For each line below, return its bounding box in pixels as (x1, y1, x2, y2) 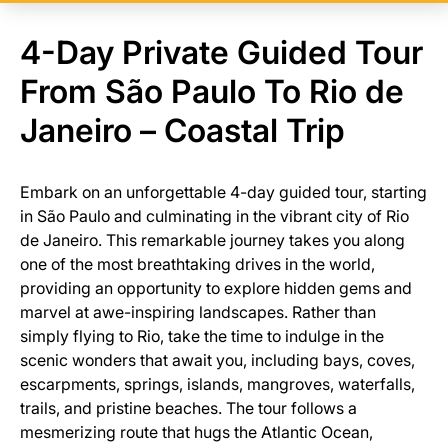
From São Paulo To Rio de (20, 72, 404, 111)
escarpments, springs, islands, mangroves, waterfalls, (20, 374, 415, 394)
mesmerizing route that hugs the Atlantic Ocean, (20, 422, 373, 442)
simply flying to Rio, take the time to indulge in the (20, 326, 384, 346)
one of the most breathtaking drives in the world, (20, 254, 375, 274)
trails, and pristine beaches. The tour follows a (20, 398, 357, 418)
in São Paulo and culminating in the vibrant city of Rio (20, 206, 409, 226)
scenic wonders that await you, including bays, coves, (20, 350, 415, 370)
